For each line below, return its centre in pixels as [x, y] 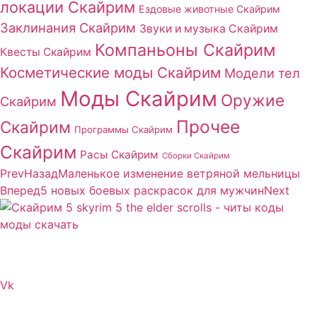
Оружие [253, 100]
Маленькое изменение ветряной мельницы [179, 173]
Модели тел [262, 73]
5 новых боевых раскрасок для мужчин [152, 190]
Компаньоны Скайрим [185, 50]
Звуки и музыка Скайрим [209, 28]
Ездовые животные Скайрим [209, 8]
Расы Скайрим [119, 154]
